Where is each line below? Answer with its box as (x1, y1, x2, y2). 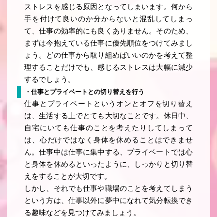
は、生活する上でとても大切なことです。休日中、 (24, 112, 193, 120)
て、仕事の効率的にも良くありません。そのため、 (24, 27, 193, 35)
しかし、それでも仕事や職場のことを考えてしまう (24, 185, 193, 193)
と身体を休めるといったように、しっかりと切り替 (24, 160, 193, 169)
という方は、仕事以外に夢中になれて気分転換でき (24, 197, 193, 205)
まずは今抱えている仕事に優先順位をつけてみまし (24, 39, 193, 47)
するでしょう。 (24, 76, 76, 84)
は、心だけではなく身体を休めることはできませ (24, 136, 193, 144)
